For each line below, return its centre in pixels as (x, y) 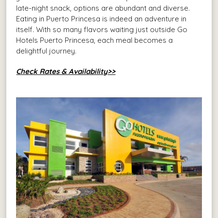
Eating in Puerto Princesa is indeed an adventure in (101, 18)
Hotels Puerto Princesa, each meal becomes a (95, 40)
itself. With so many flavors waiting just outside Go (102, 29)
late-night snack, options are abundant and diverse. (103, 8)
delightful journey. (46, 51)
